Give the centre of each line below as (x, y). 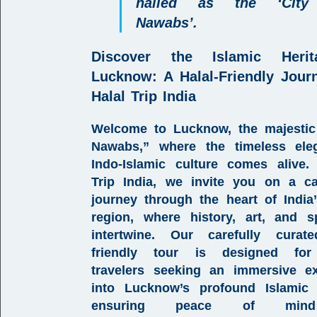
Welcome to (132, 129)
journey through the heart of (188, 200)
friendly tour (135, 253)
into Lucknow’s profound (179, 288)
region (111, 217)
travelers (118, 270)
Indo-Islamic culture (155, 164)
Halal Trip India (144, 96)
